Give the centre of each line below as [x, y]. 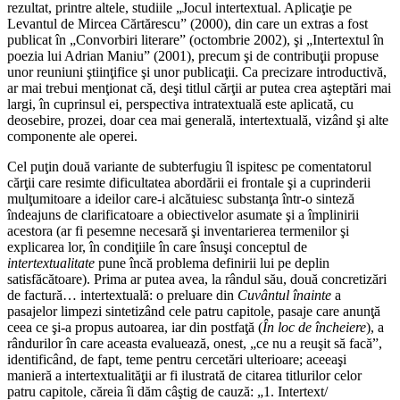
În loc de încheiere [314, 328]
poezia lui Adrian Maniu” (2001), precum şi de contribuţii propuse [193, 56]
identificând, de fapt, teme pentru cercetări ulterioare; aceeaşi [177, 360]
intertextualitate [51, 263]
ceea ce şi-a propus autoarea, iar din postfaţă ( [135, 328]
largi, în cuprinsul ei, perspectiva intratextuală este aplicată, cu [180, 104]
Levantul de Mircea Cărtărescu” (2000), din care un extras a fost [187, 24]
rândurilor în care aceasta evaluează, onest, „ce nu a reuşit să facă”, [195, 344]
